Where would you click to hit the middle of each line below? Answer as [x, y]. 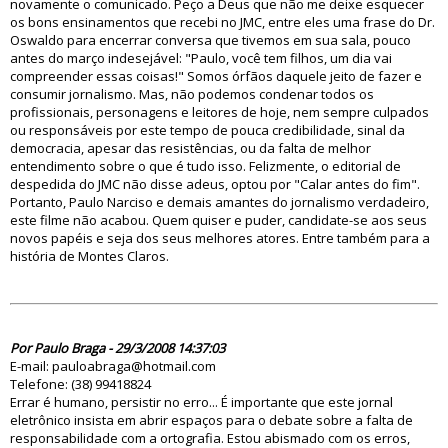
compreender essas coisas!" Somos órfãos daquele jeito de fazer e [216, 76]
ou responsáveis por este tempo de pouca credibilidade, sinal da [207, 130]
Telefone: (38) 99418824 [80, 384]
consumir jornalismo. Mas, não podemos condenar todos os [192, 94]
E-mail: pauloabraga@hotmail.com [113, 366]
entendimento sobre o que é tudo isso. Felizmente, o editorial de [205, 166]
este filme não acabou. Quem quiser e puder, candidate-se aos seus [218, 220]
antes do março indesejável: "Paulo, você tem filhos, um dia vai [201, 58]
